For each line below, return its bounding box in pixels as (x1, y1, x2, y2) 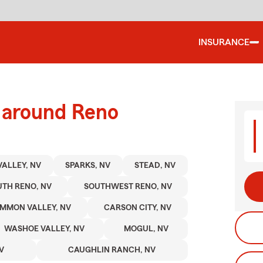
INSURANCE (198, 38, 249, 47)
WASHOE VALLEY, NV (4, 225, 85, 233)
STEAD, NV (134, 161, 176, 170)
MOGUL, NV (123, 225, 168, 233)
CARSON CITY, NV (104, 204, 172, 212)
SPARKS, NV (65, 161, 111, 170)
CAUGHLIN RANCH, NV (68, 246, 156, 254)
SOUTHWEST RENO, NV (83, 183, 172, 191)
